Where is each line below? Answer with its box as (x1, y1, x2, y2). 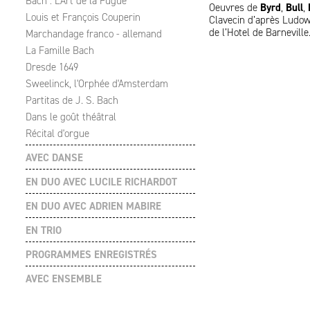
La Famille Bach (26, 44, 94, 57)
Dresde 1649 (26, 60, 78, 74)
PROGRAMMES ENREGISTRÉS (26, 248, 157, 262)
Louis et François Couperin (26, 10, 140, 24)
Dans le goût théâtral (26, 110, 116, 124)
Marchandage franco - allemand (26, 27, 162, 41)
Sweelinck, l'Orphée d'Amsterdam (26, 77, 168, 91)
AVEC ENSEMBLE (26, 272, 102, 286)
